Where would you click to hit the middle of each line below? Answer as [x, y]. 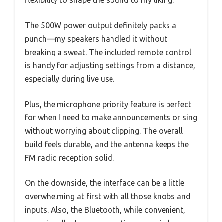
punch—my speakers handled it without [96, 38]
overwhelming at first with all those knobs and [108, 196]
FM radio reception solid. [69, 157]
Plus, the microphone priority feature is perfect [108, 104]
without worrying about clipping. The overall [104, 131]
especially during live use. [70, 79]
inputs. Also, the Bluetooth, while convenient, [105, 209]
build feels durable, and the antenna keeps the [107, 144]
